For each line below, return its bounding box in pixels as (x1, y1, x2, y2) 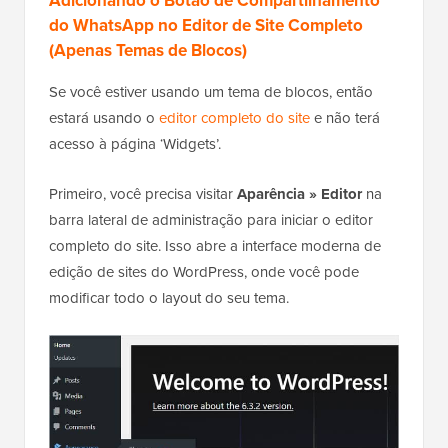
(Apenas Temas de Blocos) (49, 38, 247, 64)
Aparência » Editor (237, 183, 362, 206)
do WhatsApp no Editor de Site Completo (49, 13, 363, 39)
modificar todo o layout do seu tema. (49, 287, 289, 310)
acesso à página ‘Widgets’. (49, 133, 221, 156)
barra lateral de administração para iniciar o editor (49, 209, 373, 232)
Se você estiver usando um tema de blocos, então (49, 81, 373, 104)
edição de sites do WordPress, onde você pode (49, 261, 359, 284)
